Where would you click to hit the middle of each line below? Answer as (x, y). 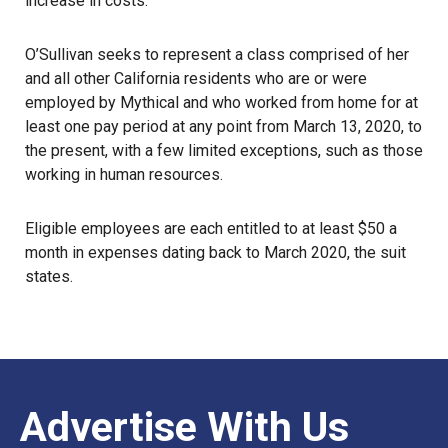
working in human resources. (124, 174)
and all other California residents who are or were (196, 78)
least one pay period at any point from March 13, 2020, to (223, 126)
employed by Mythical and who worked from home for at (221, 102)
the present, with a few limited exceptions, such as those (224, 150)
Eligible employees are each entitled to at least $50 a (211, 228)
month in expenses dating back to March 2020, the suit (215, 252)
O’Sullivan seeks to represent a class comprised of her (217, 54)
